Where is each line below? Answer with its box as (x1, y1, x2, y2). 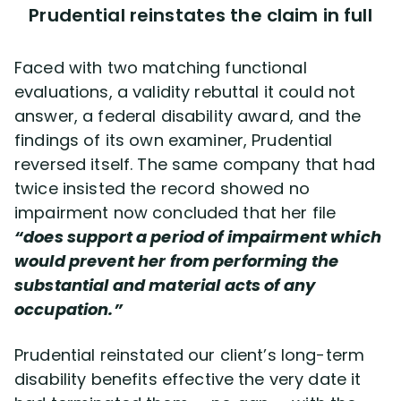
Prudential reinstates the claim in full (29, 2, 372, 28)
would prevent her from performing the (14, 249, 339, 272)
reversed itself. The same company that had (14, 152, 375, 175)
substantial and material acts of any (14, 273, 316, 296)
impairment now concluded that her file (14, 200, 337, 224)
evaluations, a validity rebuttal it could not (14, 80, 356, 103)
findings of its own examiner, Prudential (14, 128, 333, 151)
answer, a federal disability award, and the (14, 104, 362, 127)
